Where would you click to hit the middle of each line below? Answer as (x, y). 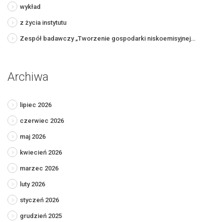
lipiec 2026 (36, 105)
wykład (30, 6)
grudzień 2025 (41, 216)
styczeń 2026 (39, 200)
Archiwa (28, 77)
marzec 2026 (39, 168)
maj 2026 (33, 136)
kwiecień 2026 (41, 152)
